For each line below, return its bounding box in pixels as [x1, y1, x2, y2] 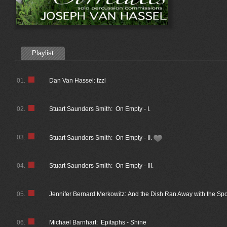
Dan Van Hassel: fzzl [49, 77, 106, 84]
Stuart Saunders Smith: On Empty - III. [49, 162, 154, 169]
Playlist [32, 49, 54, 57]
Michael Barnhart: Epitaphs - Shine [49, 219, 147, 226]
